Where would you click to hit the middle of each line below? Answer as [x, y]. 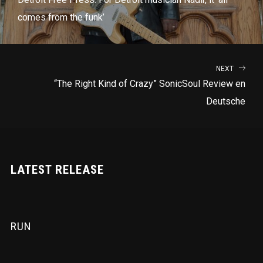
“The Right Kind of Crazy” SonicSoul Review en [150, 83]
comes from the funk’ [61, 17]
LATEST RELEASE [57, 169]
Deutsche [226, 101]
